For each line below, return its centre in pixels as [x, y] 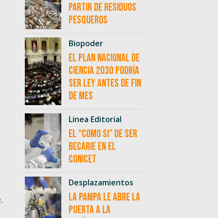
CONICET [82, 160]
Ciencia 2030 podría [104, 71]
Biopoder [86, 44]
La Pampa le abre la [104, 198]
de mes [81, 96]
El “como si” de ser [103, 134]
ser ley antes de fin [105, 84]
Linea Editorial [95, 119]
